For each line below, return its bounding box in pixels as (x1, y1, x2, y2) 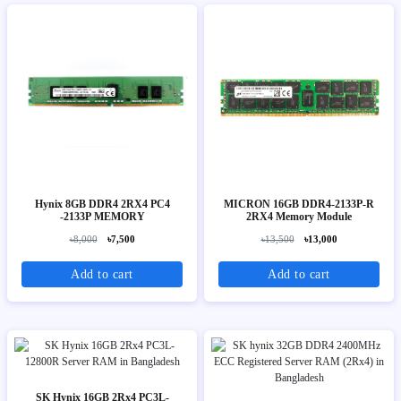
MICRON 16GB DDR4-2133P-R (224, 198, 374, 211)
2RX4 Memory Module (276, 210, 352, 224)
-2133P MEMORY (59, 210, 145, 224)
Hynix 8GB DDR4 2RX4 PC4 (34, 198, 65, 211)
